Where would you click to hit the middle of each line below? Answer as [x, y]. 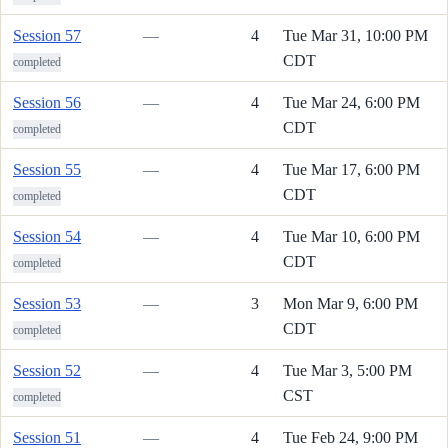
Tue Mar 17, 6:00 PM [351, 169]
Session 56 [47, 102]
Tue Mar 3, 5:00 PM [347, 370]
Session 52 [47, 370]
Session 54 [47, 236]
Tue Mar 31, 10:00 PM [355, 35]
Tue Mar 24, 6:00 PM [351, 102]
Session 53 [47, 303]
